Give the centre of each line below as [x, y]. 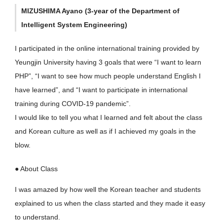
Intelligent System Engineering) [74, 25]
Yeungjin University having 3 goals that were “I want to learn [108, 62]
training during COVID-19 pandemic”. [73, 104]
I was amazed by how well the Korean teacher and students [108, 189]
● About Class [36, 169]
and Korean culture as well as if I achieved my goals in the [105, 131]
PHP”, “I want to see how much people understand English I [108, 76]
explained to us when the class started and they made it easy [110, 203]
